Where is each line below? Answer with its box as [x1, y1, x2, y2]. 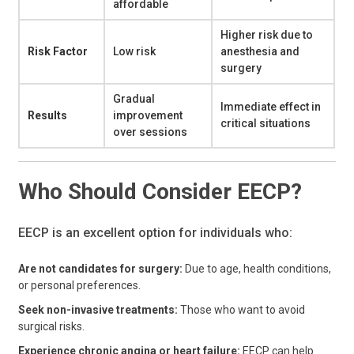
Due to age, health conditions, [183, 262, 332, 276]
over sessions [113, 126, 188, 139]
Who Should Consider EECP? [18, 179, 303, 205]
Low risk [113, 45, 156, 58]
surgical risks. [18, 320, 85, 333]
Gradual [113, 92, 156, 106]
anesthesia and [220, 45, 300, 58]
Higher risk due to [220, 28, 314, 42]
